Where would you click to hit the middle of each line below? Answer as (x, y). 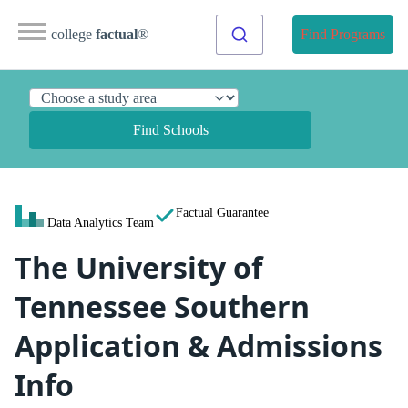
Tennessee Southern (162, 306)
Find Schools (170, 130)
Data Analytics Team (101, 222)
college (73, 34)
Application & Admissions (199, 346)
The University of (138, 267)
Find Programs (343, 34)
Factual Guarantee (222, 212)
